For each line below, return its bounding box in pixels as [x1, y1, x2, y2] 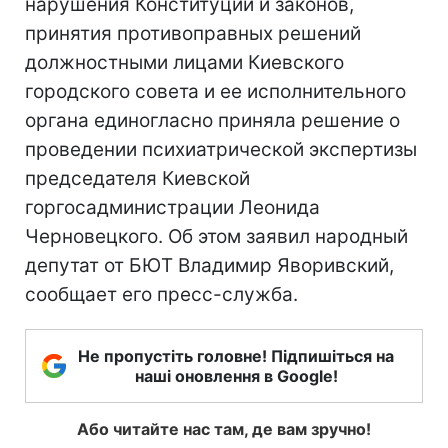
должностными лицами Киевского [25, 51, 344, 74]
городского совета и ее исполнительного [25, 80, 406, 103]
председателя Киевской [25, 167, 250, 190]
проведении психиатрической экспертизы [25, 138, 417, 161]
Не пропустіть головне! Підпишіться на [78, 346, 394, 366]
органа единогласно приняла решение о [25, 109, 400, 132]
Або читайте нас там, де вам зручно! [77, 419, 371, 439]
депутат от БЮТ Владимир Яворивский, [25, 254, 394, 277]
